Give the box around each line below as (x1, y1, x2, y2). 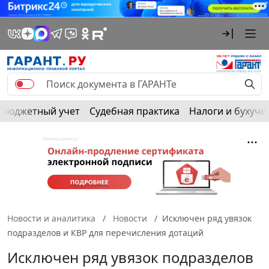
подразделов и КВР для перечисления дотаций (7, 226, 204, 238)
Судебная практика (89, 104, 180, 118)
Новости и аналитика (7, 212, 95, 224)
